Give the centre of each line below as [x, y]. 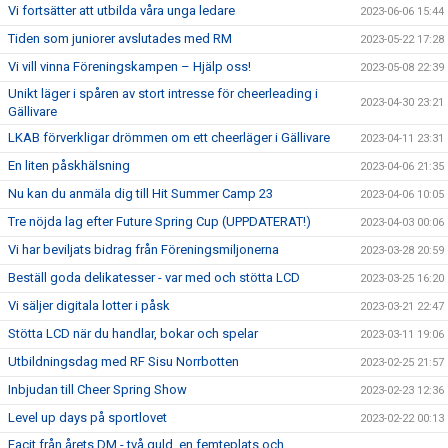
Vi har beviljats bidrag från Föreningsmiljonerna [143, 249]
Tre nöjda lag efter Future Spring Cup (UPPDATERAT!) [159, 221]
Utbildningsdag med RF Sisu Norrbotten [123, 361]
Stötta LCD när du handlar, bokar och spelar [133, 333]
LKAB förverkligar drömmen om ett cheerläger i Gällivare [169, 137]
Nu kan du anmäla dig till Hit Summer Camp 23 [140, 193]
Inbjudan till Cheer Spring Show [97, 389]
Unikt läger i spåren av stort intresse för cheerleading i [163, 93]
